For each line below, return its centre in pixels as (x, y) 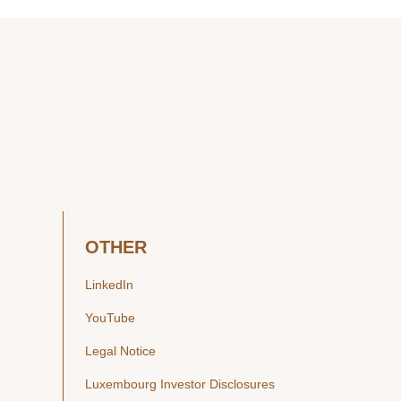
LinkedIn (109, 285)
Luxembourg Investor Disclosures (180, 384)
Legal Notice (120, 351)
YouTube (110, 318)
